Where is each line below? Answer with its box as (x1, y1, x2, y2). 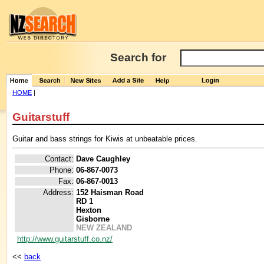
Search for (110, 51, 166, 64)
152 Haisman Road (76, 188, 144, 197)
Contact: (45, 154, 74, 164)
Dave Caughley (76, 154, 130, 164)
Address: (43, 188, 74, 197)
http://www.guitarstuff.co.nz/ (17, 235, 113, 244)
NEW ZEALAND (76, 223, 132, 233)
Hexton (76, 206, 101, 215)
